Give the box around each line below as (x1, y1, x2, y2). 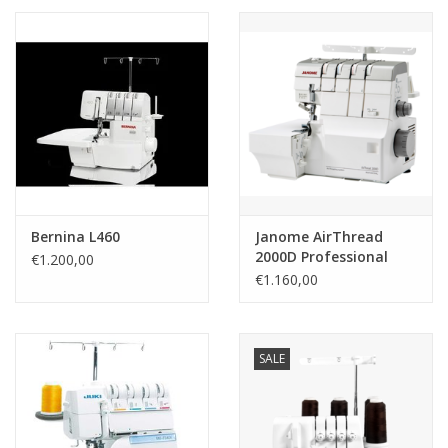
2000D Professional (255, 247, 388, 267)
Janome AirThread (255, 227, 383, 247)
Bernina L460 (31, 227, 120, 247)
